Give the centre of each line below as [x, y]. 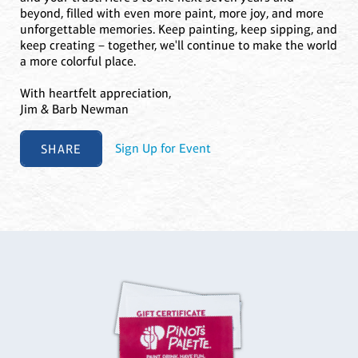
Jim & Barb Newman [74, 109]
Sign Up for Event [163, 149]
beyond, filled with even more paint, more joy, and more [172, 14]
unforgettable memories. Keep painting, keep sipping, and [179, 30]
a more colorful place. [78, 62]
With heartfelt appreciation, [95, 93]
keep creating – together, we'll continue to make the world [179, 46]
